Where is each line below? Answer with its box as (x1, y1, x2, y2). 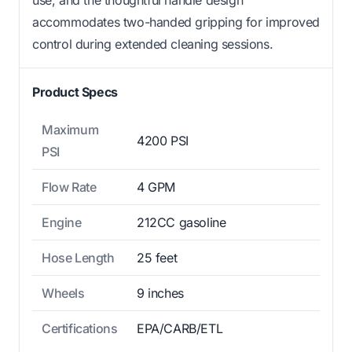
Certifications (42, 320, 118, 336)
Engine (42, 214, 82, 230)
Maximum (42, 121, 99, 137)
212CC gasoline (137, 214, 226, 230)
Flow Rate (42, 178, 97, 195)
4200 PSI (137, 132, 189, 148)
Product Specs (32, 83, 118, 100)
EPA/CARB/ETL (137, 320, 223, 336)
